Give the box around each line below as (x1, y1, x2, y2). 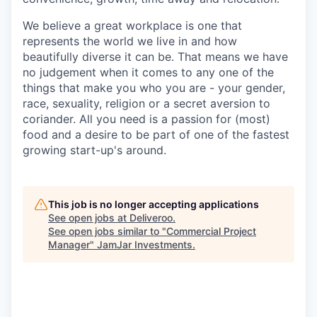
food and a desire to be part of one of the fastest (23, 127, 289, 142)
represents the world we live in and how (23, 33, 237, 48)
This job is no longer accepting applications (48, 197, 259, 210)
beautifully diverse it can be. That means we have (23, 49, 288, 64)
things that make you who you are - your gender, (23, 80, 285, 95)
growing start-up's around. (23, 142, 166, 157)
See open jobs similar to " (48, 224, 166, 237)
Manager (48, 238, 90, 250)
